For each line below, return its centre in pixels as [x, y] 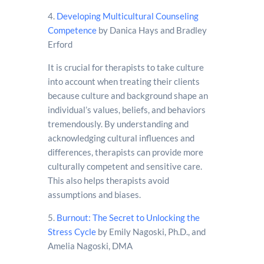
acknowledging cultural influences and [121, 138]
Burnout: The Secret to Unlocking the [128, 217]
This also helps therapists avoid [108, 180]
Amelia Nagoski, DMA [90, 246]
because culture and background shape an [128, 95]
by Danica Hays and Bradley [151, 30]
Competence [72, 30]
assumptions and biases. [95, 194]
